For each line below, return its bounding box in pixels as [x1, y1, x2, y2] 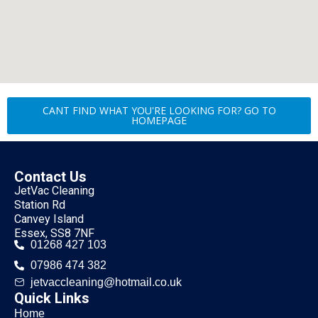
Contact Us [14, 168, 87, 185]
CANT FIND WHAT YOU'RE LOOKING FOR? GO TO [42, 103, 276, 117]
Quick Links [14, 289, 89, 307]
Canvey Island [14, 212, 84, 226]
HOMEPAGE [131, 113, 187, 127]
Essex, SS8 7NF [14, 226, 94, 240]
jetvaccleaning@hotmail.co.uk [30, 275, 182, 288]
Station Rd [14, 197, 65, 212]
